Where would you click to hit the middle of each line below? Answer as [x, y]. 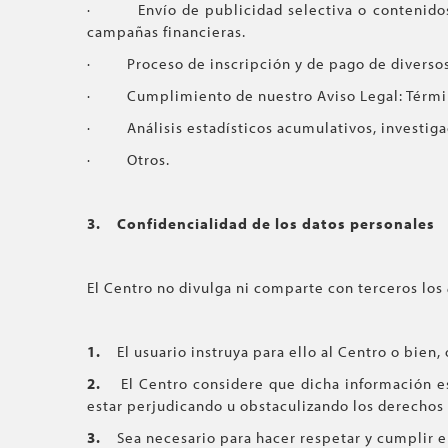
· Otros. [128, 159]
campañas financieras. [166, 31]
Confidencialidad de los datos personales [276, 223]
